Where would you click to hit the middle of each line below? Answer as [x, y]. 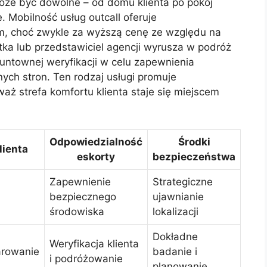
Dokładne [175, 237]
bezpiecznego [83, 197]
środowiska [77, 212]
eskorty [96, 157]
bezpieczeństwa [194, 157]
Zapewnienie [80, 182]
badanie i [175, 252]
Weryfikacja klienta [94, 244]
